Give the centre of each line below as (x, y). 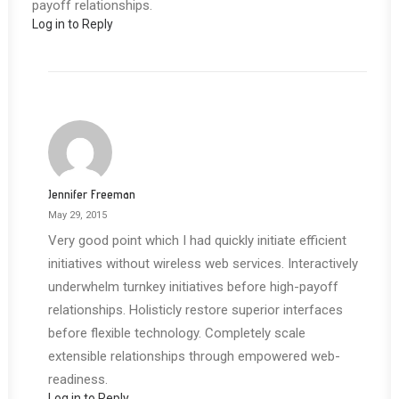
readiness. (78, 379)
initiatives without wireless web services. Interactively (203, 264)
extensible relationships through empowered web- (194, 356)
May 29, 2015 (77, 215)
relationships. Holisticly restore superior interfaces (195, 310)
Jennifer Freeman (92, 194)
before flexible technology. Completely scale (177, 333)
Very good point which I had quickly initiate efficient (197, 240)
